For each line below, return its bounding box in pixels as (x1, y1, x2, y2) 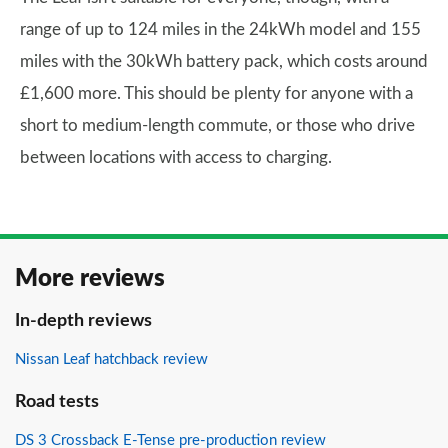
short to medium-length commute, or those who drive (20, 117, 415, 134)
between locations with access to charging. (20, 149, 332, 166)
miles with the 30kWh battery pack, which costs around (20, 53, 428, 70)
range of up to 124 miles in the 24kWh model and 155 (20, 21, 421, 38)
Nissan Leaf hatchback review (15, 352, 208, 367)
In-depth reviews (15, 312, 152, 330)
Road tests (15, 393, 99, 411)
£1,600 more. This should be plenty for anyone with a (20, 85, 413, 102)
